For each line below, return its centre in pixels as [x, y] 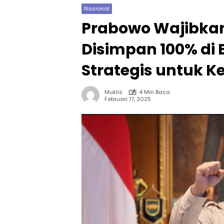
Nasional [97, 8]
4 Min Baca [154, 92]
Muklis [113, 92]
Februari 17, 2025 [128, 99]
